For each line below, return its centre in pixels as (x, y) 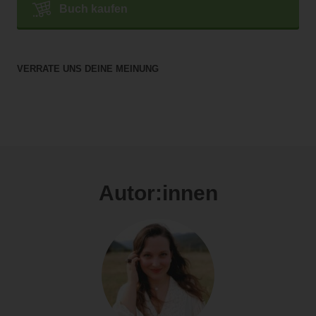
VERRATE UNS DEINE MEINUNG (88, 69)
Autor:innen (158, 193)
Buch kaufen (93, 8)
